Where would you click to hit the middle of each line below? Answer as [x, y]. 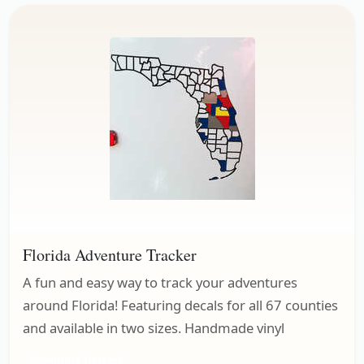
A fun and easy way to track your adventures [160, 283]
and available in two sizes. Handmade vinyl [154, 328]
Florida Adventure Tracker [110, 255]
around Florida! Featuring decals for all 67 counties [180, 305]
